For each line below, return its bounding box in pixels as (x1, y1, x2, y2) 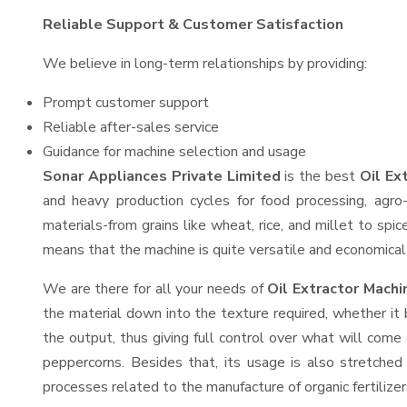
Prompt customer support (43, 93, 209, 113)
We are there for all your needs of (43, 279, 268, 299)
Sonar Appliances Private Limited (43, 166, 281, 186)
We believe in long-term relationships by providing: (43, 54, 367, 74)
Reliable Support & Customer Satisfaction (43, 15, 343, 35)
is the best (280, 166, 360, 186)
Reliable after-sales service (43, 117, 219, 137)
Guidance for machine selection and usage (43, 142, 306, 162)
